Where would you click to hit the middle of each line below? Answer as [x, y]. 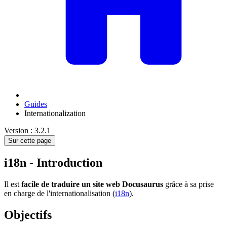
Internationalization [55, 113]
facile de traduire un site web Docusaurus [92, 184]
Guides [36, 104]
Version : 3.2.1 [27, 131]
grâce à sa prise [188, 184]
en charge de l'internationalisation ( [60, 193]
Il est [13, 184]
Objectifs [28, 215]
